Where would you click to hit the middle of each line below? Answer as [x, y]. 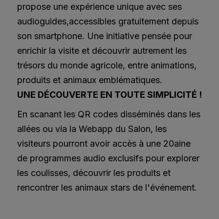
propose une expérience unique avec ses [99, 6]
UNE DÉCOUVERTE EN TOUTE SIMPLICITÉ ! [109, 94]
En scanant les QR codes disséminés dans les [109, 114]
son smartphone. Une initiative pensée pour [105, 36]
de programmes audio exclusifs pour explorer [108, 158]
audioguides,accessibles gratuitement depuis [108, 21]
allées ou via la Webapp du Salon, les [92, 129]
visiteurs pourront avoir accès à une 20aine [104, 143]
